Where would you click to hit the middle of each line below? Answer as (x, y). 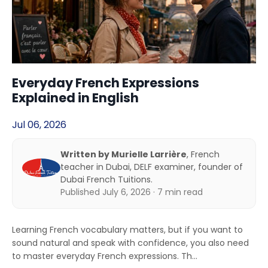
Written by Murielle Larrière (124, 155)
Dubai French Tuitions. (106, 180)
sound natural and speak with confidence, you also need (130, 243)
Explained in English (75, 98)
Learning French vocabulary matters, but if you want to (127, 230)
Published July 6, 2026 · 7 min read (132, 192)
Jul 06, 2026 (39, 125)
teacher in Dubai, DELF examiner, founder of (152, 167)
